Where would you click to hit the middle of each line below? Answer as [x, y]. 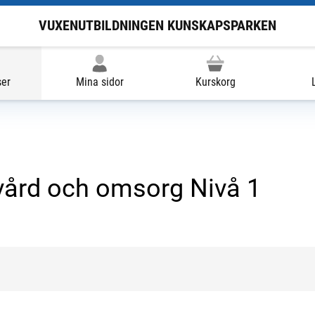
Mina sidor [99, 82]
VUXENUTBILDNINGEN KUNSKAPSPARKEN [157, 26]
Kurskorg [215, 82]
